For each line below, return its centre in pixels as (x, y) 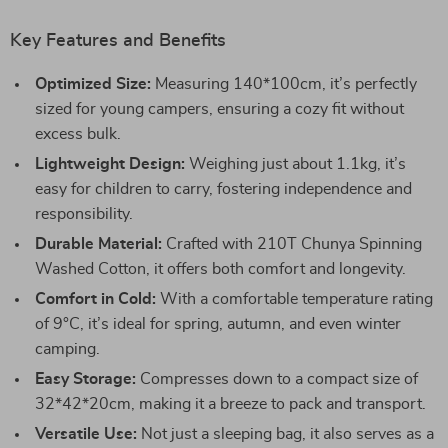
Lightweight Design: (110, 164)
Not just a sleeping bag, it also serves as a (285, 434)
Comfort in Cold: (95, 299)
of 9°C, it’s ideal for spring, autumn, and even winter (218, 324)
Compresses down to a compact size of (277, 379)
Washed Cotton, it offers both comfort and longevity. (220, 269)
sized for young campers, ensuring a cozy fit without (219, 109)
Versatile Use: (86, 434)
